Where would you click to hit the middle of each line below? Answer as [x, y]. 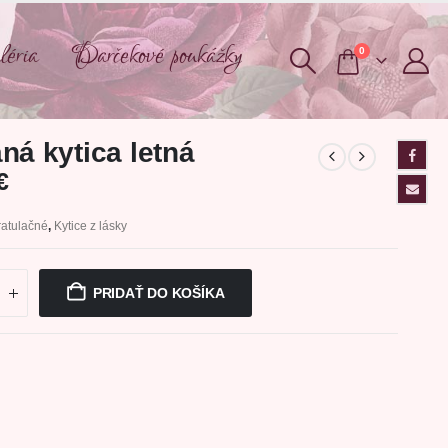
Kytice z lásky [90, 226]
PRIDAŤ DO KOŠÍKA [158, 293]
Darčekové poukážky [157, 56]
